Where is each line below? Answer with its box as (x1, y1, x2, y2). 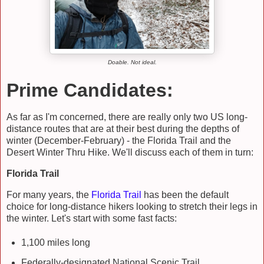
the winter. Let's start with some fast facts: (6, 213, 177, 224)
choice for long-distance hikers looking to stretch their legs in (6, 202, 258, 212)
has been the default (144, 190, 229, 200)
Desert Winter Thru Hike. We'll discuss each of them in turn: (6, 147, 253, 158)
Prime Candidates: (6, 79, 173, 101)
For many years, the (6, 190, 91, 200)
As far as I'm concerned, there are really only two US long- (6, 112, 247, 123)
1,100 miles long (21, 237, 90, 247)
